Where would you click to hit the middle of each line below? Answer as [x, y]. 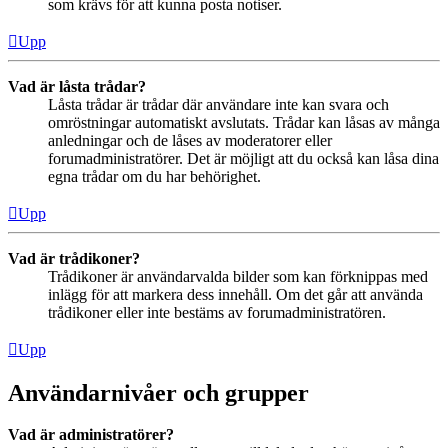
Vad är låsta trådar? [77, 86]
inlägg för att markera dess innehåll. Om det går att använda [235, 294]
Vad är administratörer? [91, 435]
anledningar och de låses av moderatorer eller [190, 140]
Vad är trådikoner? [74, 258]
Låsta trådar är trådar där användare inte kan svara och [218, 104]
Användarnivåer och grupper [158, 392]
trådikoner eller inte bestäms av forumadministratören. [217, 312]
